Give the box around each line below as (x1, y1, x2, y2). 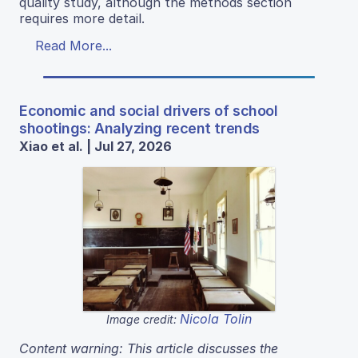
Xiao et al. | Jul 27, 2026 (19, 137, 172, 154)
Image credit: (106, 312, 180, 326)
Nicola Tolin (180, 310, 252, 327)
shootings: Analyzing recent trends (19, 119, 260, 137)
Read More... (35, 37, 112, 54)
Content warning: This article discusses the (19, 340, 278, 356)
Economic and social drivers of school (19, 101, 278, 119)
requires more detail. (19, 10, 145, 26)
